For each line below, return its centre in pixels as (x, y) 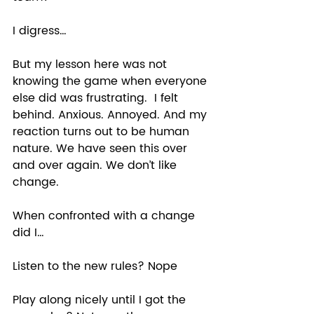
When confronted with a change (105, 216)
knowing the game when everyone (111, 81)
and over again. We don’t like (96, 165)
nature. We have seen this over (102, 148)
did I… (30, 232)
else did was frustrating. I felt (97, 98)
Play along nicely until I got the (101, 300)
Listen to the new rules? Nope (97, 266)
